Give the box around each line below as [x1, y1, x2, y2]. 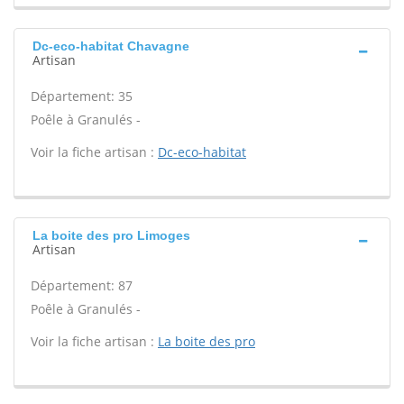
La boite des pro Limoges [32, 228, 190, 243]
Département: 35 [31, 87, 133, 105]
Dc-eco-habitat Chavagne [32, 39, 189, 53]
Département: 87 [31, 277, 133, 294]
